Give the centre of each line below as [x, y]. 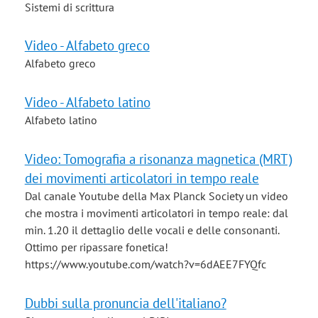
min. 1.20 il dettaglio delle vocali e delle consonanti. [152, 230]
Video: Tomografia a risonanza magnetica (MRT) [158, 159]
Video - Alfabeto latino [87, 102]
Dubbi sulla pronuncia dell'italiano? [125, 302]
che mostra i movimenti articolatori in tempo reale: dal [156, 213]
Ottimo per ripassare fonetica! [96, 247]
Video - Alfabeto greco [87, 45]
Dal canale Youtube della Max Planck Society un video [156, 196]
